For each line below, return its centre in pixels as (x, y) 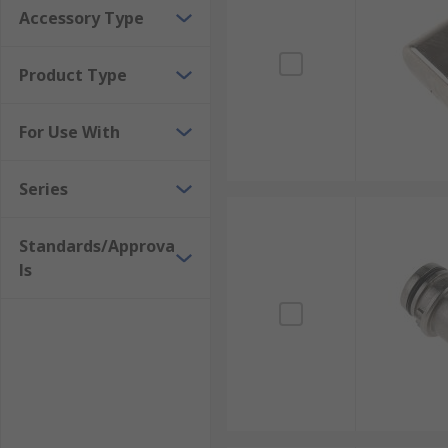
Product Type (73, 75)
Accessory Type (81, 18)
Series (43, 189)
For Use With (69, 132)
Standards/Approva (97, 246)
